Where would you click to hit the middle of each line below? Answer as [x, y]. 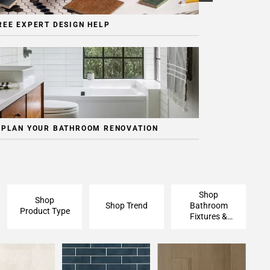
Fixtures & [209, 216]
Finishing [209, 227]
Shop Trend [127, 205]
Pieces [209, 238]
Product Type [45, 211]
